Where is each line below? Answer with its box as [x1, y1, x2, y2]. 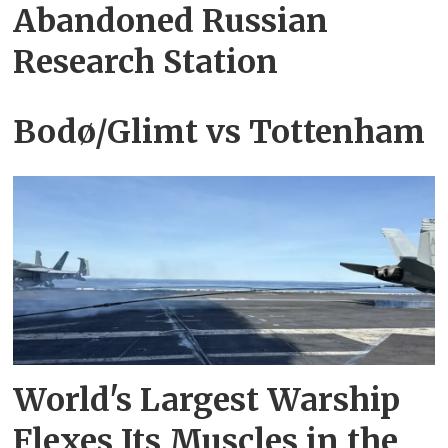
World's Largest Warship [13, 379, 401, 420]
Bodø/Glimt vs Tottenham [13, 111, 426, 152]
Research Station [13, 42, 279, 82]
